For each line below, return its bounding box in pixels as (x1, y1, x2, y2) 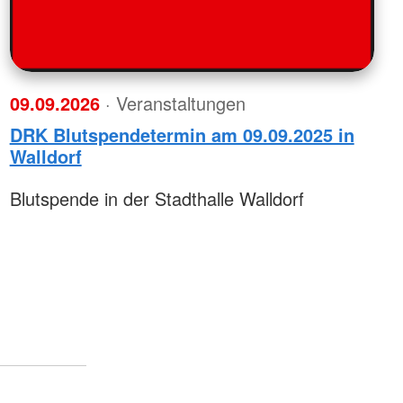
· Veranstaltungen (104, 90, 246, 117)
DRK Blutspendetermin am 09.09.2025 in (9, 121, 354, 148)
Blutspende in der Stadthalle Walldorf (9, 185, 304, 212)
